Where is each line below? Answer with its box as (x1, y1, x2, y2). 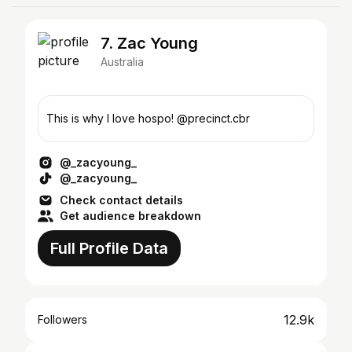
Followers (38, 313, 87, 326)
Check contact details (60, 193, 183, 207)
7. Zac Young (101, 34, 198, 53)
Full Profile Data (50, 239, 168, 258)
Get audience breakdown (60, 209, 201, 222)
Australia (101, 55, 144, 68)
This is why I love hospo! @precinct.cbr (46, 112, 250, 125)
